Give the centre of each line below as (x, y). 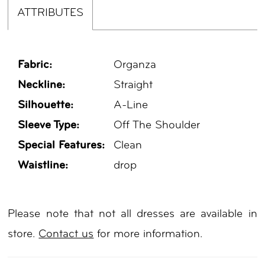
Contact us (66, 234)
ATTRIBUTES (51, 13)
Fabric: (35, 65)
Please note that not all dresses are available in (132, 214)
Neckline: (42, 85)
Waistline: (43, 166)
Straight (133, 85)
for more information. (148, 234)
